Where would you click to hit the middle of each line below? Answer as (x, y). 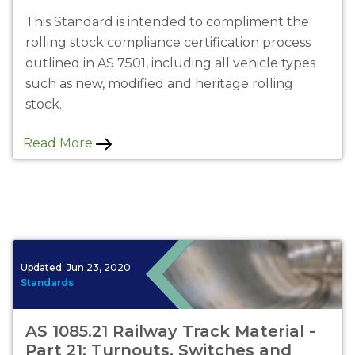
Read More (59, 143)
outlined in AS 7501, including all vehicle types (170, 63)
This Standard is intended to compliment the (167, 22)
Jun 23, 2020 (99, 267)
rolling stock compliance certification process (168, 43)
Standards (47, 282)
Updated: (44, 267)
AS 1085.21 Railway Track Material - (170, 332)
